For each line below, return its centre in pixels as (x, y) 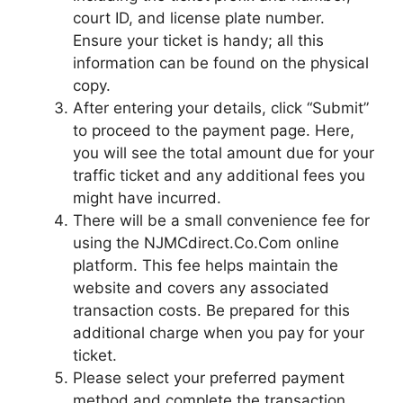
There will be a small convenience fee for (221, 220)
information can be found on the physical (221, 63)
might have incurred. (147, 197)
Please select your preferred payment (209, 377)
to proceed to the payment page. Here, (214, 130)
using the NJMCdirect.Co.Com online (206, 242)
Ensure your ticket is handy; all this (198, 40)
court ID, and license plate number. (199, 18)
